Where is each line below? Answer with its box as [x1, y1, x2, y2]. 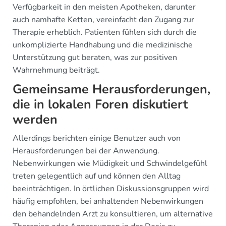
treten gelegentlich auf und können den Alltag [13, 170, 181, 182]
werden [13, 110, 58, 128]
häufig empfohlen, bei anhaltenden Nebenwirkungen [13, 195, 203, 207]
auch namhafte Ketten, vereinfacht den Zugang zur [13, 14, 194, 25]
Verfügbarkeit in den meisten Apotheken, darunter [13, 1, 196, 13]
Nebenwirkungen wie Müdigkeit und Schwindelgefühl [13, 157, 207, 169]
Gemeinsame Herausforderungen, [13, 80, 210, 98]
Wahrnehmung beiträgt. [13, 64, 100, 76]
